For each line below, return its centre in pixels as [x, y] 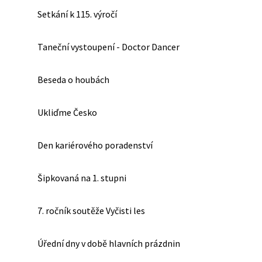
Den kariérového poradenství [95, 145]
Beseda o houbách [73, 80]
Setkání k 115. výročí [77, 14]
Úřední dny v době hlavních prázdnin [109, 243]
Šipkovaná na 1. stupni [82, 178]
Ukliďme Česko [67, 112]
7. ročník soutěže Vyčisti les [91, 211]
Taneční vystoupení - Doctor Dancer [108, 47]
